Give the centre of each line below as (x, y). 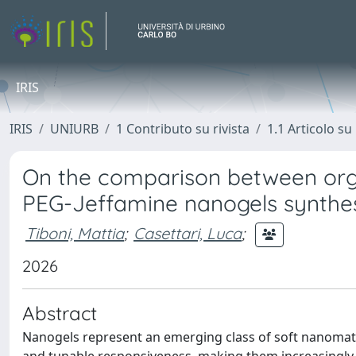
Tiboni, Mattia (75, 233)
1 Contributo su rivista (183, 129)
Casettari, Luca (188, 233)
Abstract (60, 313)
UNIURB (74, 129)
